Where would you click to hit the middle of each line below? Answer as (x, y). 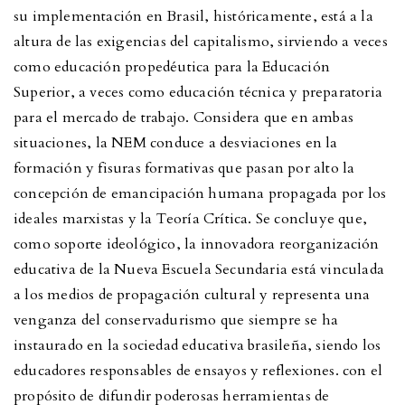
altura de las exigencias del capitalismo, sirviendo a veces (201, 42)
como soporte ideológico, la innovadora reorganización (197, 245)
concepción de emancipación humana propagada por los (200, 194)
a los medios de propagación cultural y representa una (192, 295)
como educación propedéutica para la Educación (172, 67)
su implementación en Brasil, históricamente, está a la (193, 17)
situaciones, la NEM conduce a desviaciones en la (176, 143)
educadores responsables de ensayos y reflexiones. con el (198, 371)
